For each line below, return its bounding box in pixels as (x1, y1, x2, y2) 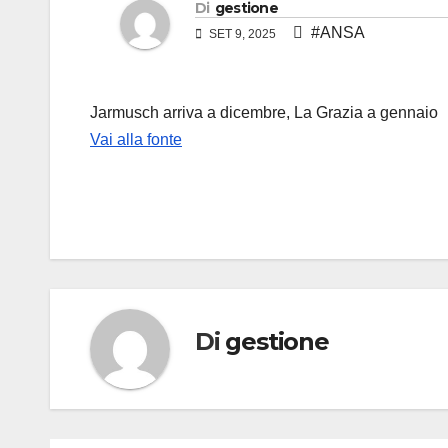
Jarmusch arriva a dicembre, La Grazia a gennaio (90, 104, 438, 122)
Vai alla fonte (90, 131, 182, 149)
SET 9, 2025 (206, 27, 279, 42)
